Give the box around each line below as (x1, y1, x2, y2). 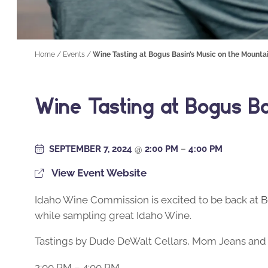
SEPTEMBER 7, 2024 (49, 143, 135, 154)
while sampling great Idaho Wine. (35, 209, 191, 221)
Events (63, 50, 85, 59)
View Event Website (51, 166, 147, 179)
